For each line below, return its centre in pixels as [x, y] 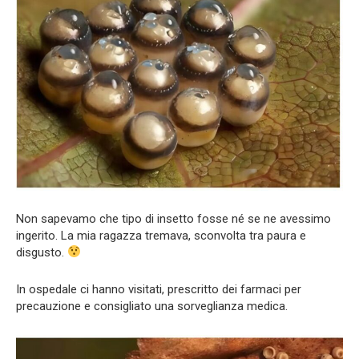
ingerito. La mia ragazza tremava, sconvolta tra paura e [161, 235]
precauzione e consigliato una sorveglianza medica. [152, 306]
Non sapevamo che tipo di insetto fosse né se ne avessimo [173, 218]
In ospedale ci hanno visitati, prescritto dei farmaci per [159, 289]
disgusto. [42, 252]
